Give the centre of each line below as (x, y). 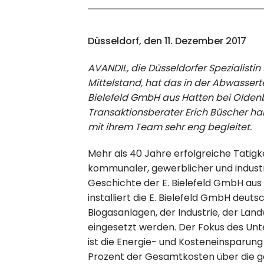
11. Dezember (194, 41)
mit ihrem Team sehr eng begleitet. (170, 127)
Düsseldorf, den (125, 41)
